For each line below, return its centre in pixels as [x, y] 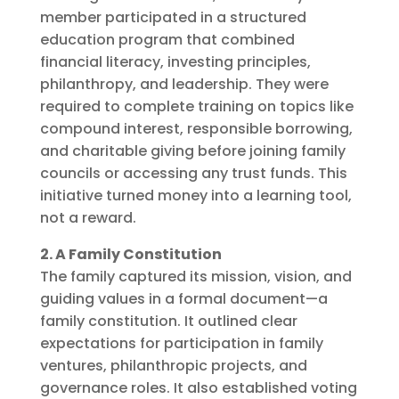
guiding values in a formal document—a [183, 298]
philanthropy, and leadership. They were [184, 84]
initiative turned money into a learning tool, [195, 195]
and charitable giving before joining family [192, 151]
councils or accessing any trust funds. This [193, 173]
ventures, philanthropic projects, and [173, 365]
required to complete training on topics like [196, 106]
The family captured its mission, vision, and [195, 276]
